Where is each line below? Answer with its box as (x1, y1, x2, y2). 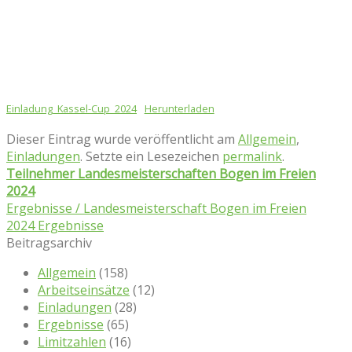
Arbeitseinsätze (38, 280, 130, 299)
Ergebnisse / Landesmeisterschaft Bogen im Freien (6, 199, 306, 217)
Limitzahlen (38, 332, 106, 350)
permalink (222, 147, 282, 165)
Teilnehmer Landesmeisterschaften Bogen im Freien (6, 164, 316, 182)
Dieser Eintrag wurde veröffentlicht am (6, 130, 238, 148)
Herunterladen (144, 101, 214, 115)
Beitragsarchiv (6, 233, 92, 251)
